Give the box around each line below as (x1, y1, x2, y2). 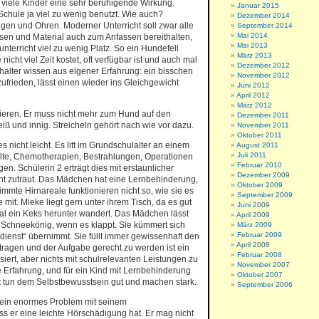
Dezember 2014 (237, 11, 290, 19)
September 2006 (237, 281, 293, 288)
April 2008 (236, 241, 270, 249)
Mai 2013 (237, 41, 268, 49)
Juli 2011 (237, 151, 266, 159)
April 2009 (236, 211, 270, 219)
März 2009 (237, 221, 272, 229)
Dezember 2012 (237, 61, 290, 69)
